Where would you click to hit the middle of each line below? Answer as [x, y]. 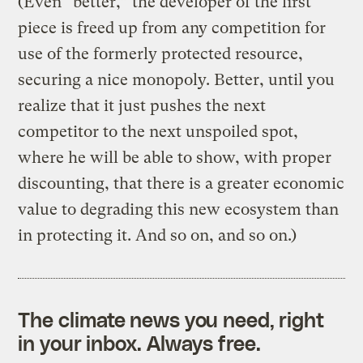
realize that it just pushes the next [142, 105]
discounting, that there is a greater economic [181, 183]
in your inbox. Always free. [139, 342]
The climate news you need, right [171, 319]
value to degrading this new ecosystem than [179, 209]
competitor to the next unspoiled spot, [158, 131]
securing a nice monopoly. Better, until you [177, 79]
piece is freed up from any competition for [172, 28]
